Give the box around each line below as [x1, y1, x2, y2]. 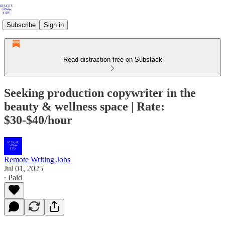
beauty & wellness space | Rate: [4, 99, 165, 113]
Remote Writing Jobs [4, 155, 70, 164]
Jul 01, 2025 [4, 164, 43, 173]
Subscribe [7, 21, 36, 29]
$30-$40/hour [4, 113, 72, 127]
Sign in [44, 21, 64, 29]
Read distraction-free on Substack [63, 56, 162, 63]
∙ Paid [4, 173, 22, 182]
